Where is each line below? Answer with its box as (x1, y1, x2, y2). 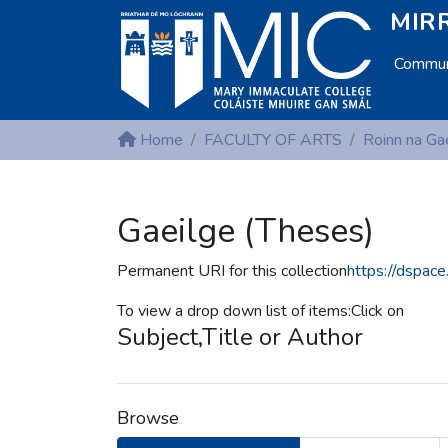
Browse (117, 406, 179, 430)
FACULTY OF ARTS (204, 129, 342, 151)
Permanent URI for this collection (117, 260, 347, 282)
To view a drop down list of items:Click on (117, 300, 404, 322)
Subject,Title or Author (117, 321, 363, 353)
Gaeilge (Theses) (117, 208, 374, 254)
